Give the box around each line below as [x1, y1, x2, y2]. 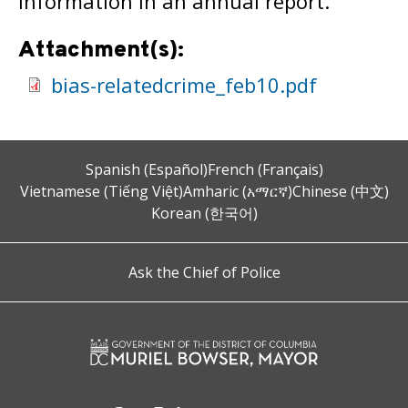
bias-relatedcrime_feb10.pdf [51, 70, 317, 98]
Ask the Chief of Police [127, 262, 280, 282]
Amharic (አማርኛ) [182, 181, 292, 201]
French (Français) [207, 159, 323, 179]
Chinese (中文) [291, 181, 389, 201]
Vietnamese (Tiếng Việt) [19, 181, 183, 201]
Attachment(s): [18, 36, 190, 66]
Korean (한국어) [150, 203, 258, 223]
